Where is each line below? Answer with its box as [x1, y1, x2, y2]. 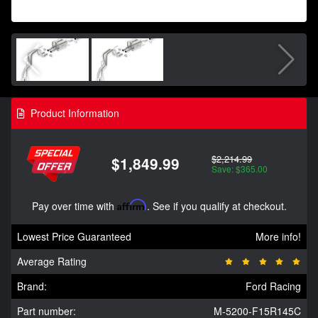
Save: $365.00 [212, 163, 268, 175]
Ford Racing [246, 279, 301, 294]
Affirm [116, 199, 147, 212]
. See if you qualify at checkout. [146, 199, 287, 214]
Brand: [17, 279, 47, 294]
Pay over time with [31, 199, 117, 214]
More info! [256, 229, 301, 244]
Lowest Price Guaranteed [17, 229, 131, 244]
